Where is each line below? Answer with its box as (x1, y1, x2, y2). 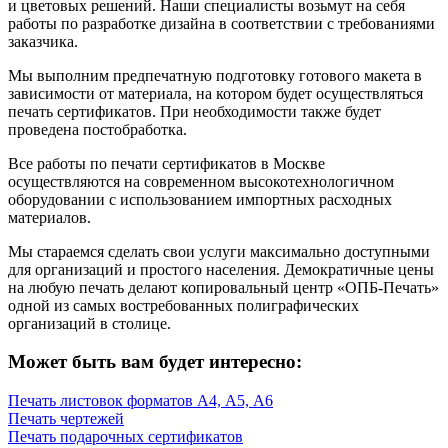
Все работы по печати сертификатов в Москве (8, 154, 325, 172)
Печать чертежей (8, 409, 124, 427)
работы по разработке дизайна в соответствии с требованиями (8, 14, 435, 32)
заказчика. (8, 32, 78, 50)
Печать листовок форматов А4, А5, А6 (8, 391, 273, 409)
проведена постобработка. (8, 120, 187, 138)
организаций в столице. (8, 314, 171, 332)
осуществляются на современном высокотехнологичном (8, 172, 394, 190)
